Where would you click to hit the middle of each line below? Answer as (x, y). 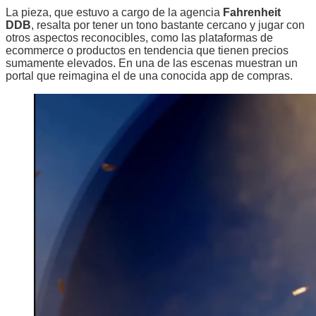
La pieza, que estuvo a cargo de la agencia (114, 12)
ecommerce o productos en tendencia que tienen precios (147, 50)
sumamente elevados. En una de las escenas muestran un (152, 63)
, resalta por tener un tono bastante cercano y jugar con (168, 25)
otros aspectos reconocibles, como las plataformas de (139, 38)
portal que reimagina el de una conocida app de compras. (149, 76)
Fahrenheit (252, 12)
